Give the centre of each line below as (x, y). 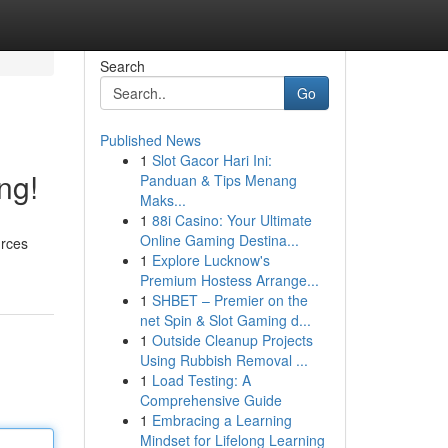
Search (122, 66)
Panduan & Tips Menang (218, 180)
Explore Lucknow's (210, 260)
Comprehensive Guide (210, 400)
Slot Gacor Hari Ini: (211, 160)
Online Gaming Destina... (219, 240)
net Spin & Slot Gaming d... (225, 320)
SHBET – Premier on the (229, 300)
